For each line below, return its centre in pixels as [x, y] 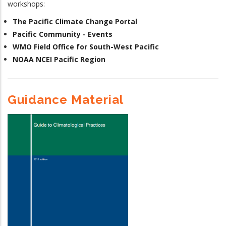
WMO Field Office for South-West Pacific [86, 46]
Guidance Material [66, 99]
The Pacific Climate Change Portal [75, 21]
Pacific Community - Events [63, 34]
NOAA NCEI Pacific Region [59, 59]
